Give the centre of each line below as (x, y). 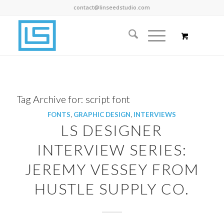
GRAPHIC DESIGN (102, 114)
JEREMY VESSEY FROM (112, 169)
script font (107, 99)
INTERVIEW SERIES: (112, 149)
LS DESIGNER (112, 130)
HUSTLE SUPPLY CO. (112, 188)
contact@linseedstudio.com (112, 7)
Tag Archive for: (51, 99)
